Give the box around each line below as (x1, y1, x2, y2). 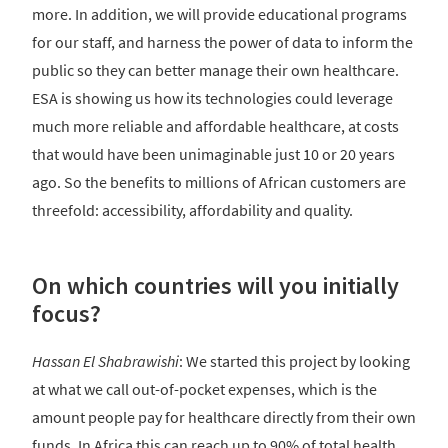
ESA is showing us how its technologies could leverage (32, 87, 393, 108)
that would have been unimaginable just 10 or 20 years (32, 143, 395, 164)
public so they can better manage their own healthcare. (32, 59, 399, 80)
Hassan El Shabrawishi (32, 351, 179, 372)
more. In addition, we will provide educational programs (32, 3, 407, 24)
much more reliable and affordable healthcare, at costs (32, 115, 399, 136)
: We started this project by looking (179, 351, 410, 372)
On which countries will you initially (32, 269, 399, 301)
